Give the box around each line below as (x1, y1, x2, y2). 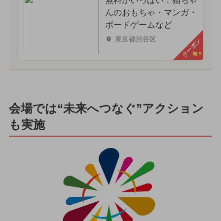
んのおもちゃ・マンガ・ (105, 8, 197, 18)
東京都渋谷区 (114, 35, 156, 43)
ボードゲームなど (105, 20, 172, 30)
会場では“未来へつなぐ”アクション (8, 101, 204, 115)
